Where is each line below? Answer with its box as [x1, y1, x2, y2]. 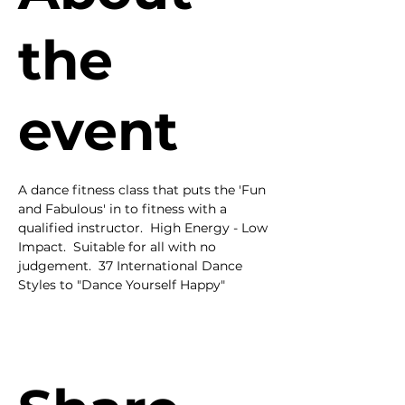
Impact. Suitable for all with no [18, 239, 220, 255]
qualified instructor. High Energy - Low [18, 220, 271, 236]
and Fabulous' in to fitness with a [18, 201, 231, 217]
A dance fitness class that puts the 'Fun [18, 182, 269, 198]
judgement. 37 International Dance [18, 258, 246, 274]
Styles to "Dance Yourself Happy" [18, 277, 225, 293]
